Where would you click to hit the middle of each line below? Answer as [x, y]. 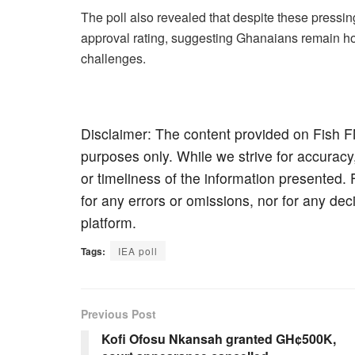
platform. [109, 222]
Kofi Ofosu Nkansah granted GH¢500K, [219, 338]
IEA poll [138, 250]
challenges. [113, 58]
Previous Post [118, 313]
